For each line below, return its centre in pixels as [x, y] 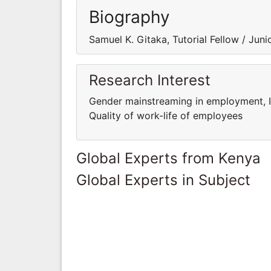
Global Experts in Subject [163, 180]
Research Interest [150, 80]
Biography [129, 17]
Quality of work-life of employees [166, 115]
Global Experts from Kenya [168, 158]
